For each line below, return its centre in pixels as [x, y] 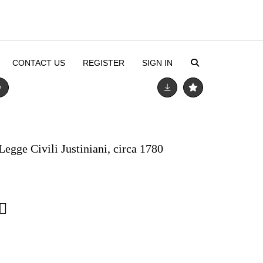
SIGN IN [157, 63]
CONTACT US [38, 63]
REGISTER [103, 63]
